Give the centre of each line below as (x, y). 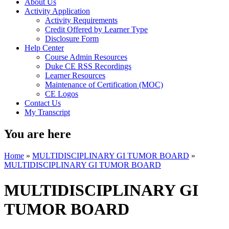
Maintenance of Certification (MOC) (104, 85)
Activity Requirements (81, 20)
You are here (38, 134)
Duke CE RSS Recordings (88, 66)
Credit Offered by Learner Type (96, 30)
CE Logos (62, 94)
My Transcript (47, 112)
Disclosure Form (72, 39)
